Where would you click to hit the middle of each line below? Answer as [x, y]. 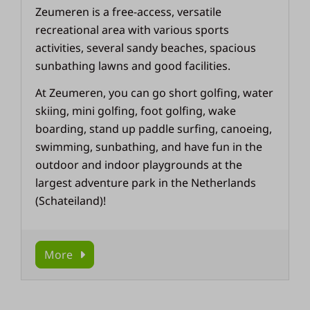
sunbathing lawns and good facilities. [133, 66]
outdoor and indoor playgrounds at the [139, 165]
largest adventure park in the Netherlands [146, 183]
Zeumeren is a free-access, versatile [129, 12]
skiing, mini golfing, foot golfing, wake [136, 111]
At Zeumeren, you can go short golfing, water [155, 93]
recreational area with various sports [133, 30]
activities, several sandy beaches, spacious [146, 48]
